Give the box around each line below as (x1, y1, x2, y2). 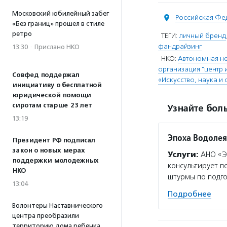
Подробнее (168, 190, 211, 199)
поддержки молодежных (12, 157, 98, 165)
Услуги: (168, 150, 199, 159)
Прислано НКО (34, 43, 80, 51)
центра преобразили (12, 212, 79, 219)
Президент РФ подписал (12, 136, 95, 144)
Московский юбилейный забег (12, 10, 109, 17)
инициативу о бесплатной (12, 81, 101, 89)
